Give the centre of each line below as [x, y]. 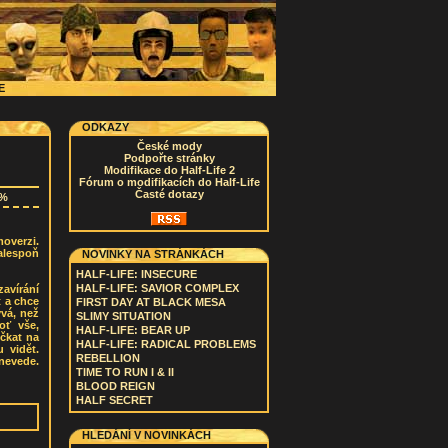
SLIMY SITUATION [123, 316]
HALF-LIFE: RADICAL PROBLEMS [166, 344]
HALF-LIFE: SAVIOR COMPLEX [157, 288]
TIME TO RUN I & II [125, 372]
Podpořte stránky [169, 158]
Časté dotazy [169, 194]
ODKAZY [105, 127]
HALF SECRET [114, 400]
